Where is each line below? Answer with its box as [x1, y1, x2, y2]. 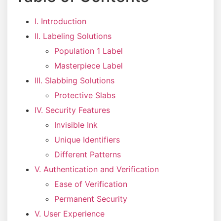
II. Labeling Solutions [35, 31, 111, 41]
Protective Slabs [54, 90, 115, 100]
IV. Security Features [35, 105, 110, 115]
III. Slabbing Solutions [35, 75, 114, 85]
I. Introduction [35, 16, 86, 26]
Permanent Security [54, 193, 127, 204]
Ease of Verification [54, 179, 127, 189]
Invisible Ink [54, 119, 98, 130]
